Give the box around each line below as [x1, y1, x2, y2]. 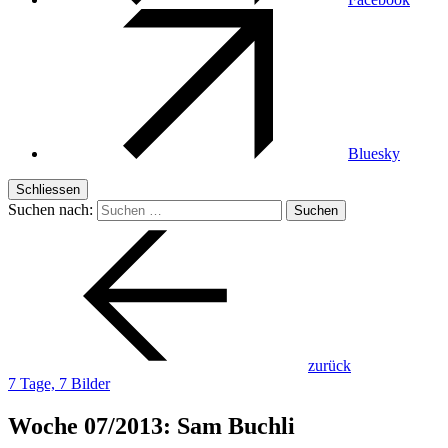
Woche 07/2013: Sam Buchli [8, 412, 295, 439]
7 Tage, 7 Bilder [8, 375, 110, 392]
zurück [308, 357, 351, 374]
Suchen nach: [8, 201, 93, 218]
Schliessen [16, 182, 80, 197]
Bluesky [348, 145, 400, 162]
